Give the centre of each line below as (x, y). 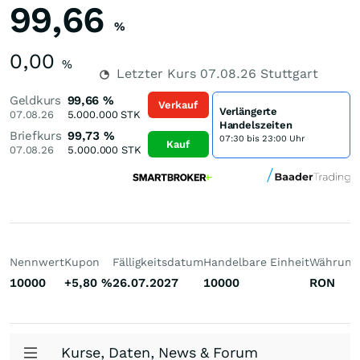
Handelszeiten (256, 125)
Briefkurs (36, 136)
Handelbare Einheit (256, 262)
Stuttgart (287, 74)
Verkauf (178, 104)
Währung (333, 262)
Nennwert (37, 262)
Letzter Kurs (156, 74)
